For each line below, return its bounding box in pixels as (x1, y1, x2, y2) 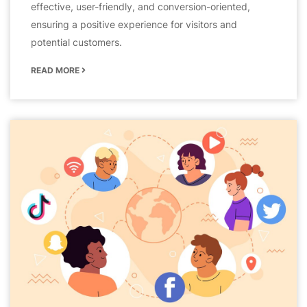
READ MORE (31, 64, 82, 75)
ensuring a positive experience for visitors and (31, 18, 237, 30)
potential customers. (31, 36, 122, 48)
